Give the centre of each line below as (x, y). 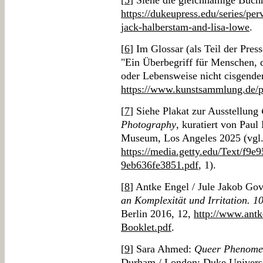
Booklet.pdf (146, 227)
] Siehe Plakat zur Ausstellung (195, 111)
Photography (149, 124)
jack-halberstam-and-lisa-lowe (185, 27)
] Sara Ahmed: (162, 249)
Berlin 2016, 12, (157, 214)
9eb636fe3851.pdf (160, 165)
